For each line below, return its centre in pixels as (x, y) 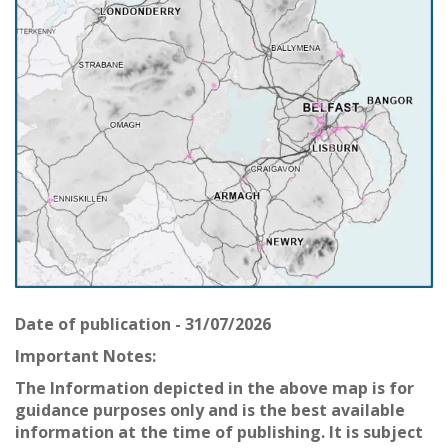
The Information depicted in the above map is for (214, 387)
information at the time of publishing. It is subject (219, 431)
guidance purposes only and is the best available (210, 409)
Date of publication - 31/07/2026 (143, 323)
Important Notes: (85, 355)
